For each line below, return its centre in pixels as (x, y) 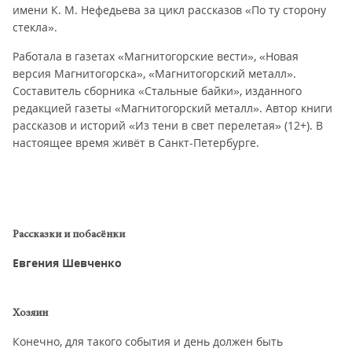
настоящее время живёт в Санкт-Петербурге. (136, 143)
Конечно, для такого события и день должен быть (148, 341)
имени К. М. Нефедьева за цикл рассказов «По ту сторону (169, 10)
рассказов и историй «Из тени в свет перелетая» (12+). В (168, 125)
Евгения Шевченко (67, 263)
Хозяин (30, 313)
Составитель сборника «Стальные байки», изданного (157, 91)
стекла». (35, 27)
